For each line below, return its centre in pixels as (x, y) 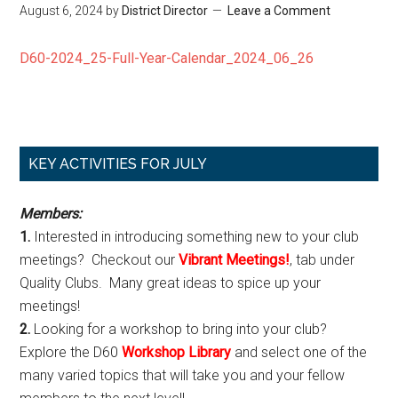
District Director (165, 11)
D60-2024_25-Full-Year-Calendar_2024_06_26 (167, 58)
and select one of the (299, 352)
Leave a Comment (279, 11)
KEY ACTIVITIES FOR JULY (118, 164)
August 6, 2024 (62, 11)
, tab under (322, 260)
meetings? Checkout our (99, 260)
